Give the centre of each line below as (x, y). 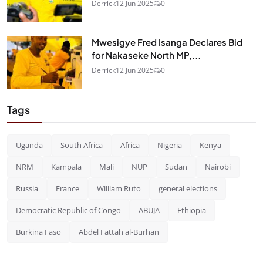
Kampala (66, 166)
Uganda (29, 145)
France (68, 188)
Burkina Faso (38, 232)
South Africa (82, 145)
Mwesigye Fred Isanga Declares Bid (167, 42)
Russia (27, 188)
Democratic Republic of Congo (68, 210)
